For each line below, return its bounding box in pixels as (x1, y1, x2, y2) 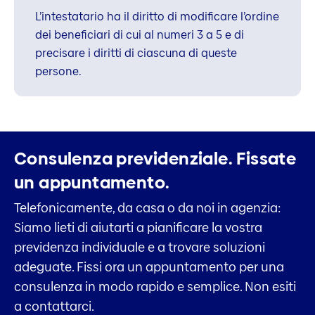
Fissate (236, 147, 297, 171)
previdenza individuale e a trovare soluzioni (14, 238, 265, 256)
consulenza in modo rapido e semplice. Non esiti (14, 277, 296, 295)
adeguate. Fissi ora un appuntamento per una (14, 257, 284, 276)
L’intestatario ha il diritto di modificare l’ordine (35, 8, 279, 25)
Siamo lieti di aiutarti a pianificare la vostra (14, 218, 262, 236)
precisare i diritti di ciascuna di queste (35, 44, 237, 61)
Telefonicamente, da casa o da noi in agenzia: (14, 198, 281, 217)
